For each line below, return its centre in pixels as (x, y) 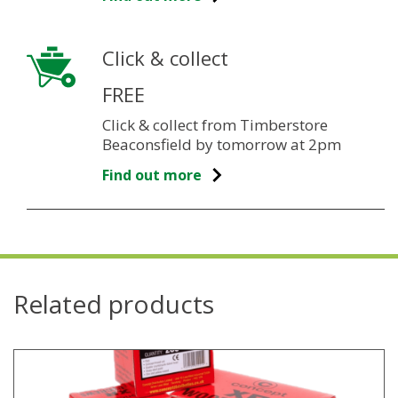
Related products (114, 303)
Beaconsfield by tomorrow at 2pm (222, 144)
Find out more (152, 175)
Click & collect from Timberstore (215, 124)
